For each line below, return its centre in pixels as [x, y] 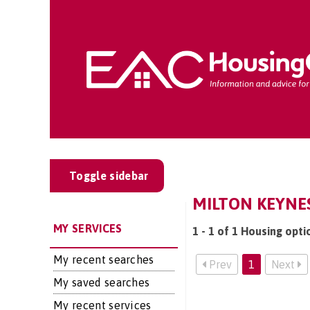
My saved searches [102, 282]
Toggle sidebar [109, 176]
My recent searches [104, 259]
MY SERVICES [88, 228]
